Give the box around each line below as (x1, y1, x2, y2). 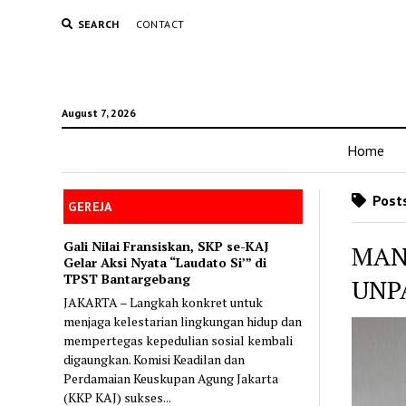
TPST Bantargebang (63, 269, 191, 287)
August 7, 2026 (61, 106, 136, 120)
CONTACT (135, 17, 185, 31)
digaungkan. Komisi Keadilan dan (63, 350, 246, 368)
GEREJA (68, 198, 112, 215)
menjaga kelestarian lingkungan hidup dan (63, 312, 303, 330)
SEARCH (77, 17, 120, 31)
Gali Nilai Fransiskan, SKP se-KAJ (63, 237, 270, 255)
